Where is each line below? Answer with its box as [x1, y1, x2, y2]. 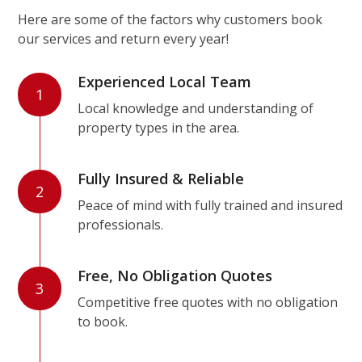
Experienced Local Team [78, 72, 252, 91]
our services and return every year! [18, 30, 229, 48]
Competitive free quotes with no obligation [78, 293, 339, 311]
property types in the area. [78, 119, 240, 137]
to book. [78, 313, 128, 330]
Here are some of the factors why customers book [18, 11, 323, 28]
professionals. [78, 216, 164, 234]
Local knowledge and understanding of [78, 99, 314, 117]
